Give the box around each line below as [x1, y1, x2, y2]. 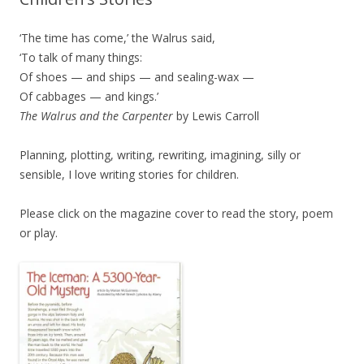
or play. [19, 225, 58, 241]
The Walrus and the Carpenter [19, 108, 176, 124]
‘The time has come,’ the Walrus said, [19, 30, 215, 46]
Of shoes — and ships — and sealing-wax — [19, 69, 254, 85]
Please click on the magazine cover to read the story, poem [19, 206, 333, 222]
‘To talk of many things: [19, 50, 142, 66]
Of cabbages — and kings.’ [19, 89, 158, 105]
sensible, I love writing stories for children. [19, 167, 239, 183]
